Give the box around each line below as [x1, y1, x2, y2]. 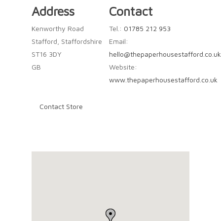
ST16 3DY [32, 50, 62, 58]
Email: [109, 37, 128, 45]
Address [32, 3, 74, 18]
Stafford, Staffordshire [32, 37, 102, 45]
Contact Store [39, 102, 83, 110]
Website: [109, 63, 137, 71]
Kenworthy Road [32, 24, 84, 33]
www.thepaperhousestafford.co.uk [109, 75, 218, 84]
